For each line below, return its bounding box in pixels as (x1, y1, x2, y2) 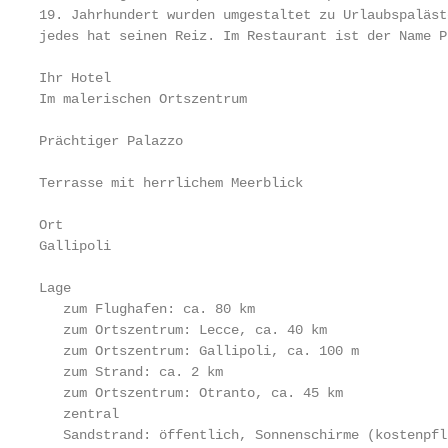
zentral (39, 406, 119, 422)
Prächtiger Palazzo (39, 133, 183, 149)
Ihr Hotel (39, 70, 111, 86)
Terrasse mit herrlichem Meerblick (39, 175, 303, 191)
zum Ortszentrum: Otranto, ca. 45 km (39, 385, 343, 401)
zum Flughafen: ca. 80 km (39, 301, 255, 317)
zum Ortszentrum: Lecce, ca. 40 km (39, 322, 327, 338)
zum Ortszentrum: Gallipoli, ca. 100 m (39, 343, 359, 359)
